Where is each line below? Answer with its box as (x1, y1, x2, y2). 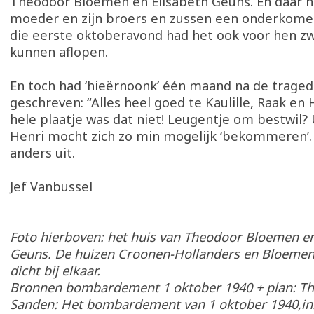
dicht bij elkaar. (10, 262, 104, 279)
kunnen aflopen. (10, 43, 108, 60)
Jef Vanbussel (10, 178, 93, 195)
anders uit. (10, 144, 75, 161)
